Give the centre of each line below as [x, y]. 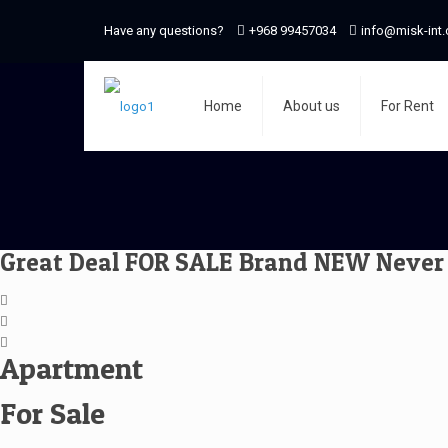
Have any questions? [164, 30]
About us [311, 106]
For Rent [407, 106]
